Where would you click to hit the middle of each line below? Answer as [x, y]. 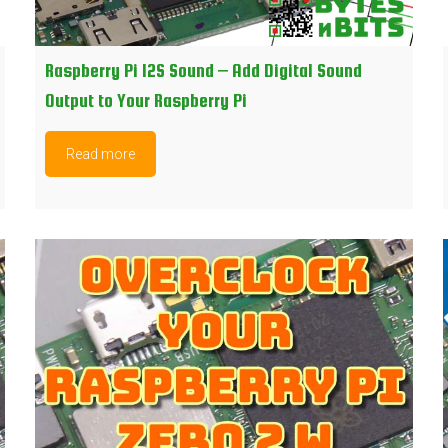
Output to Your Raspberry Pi [145, 100]
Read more [100, 153]
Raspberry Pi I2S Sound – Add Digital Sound [203, 70]
